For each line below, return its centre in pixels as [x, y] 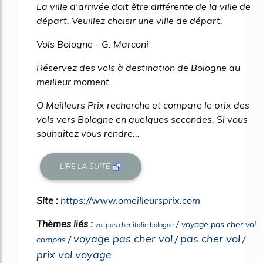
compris [51, 239]
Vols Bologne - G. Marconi [92, 44]
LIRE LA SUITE [86, 166]
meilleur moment [73, 81]
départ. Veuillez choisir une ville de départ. [129, 20]
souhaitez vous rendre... [88, 133]
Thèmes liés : [66, 223]
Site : [48, 200]
